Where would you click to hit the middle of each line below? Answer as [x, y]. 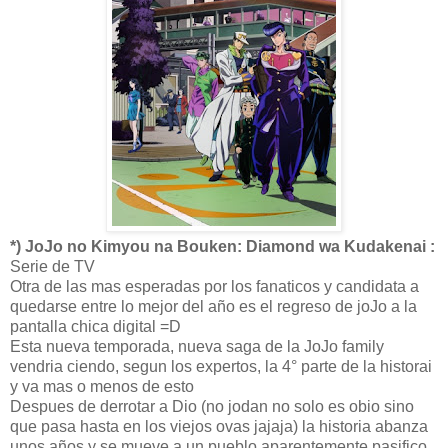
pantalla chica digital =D [95, 326]
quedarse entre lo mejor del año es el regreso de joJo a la [213, 306]
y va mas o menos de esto [102, 386]
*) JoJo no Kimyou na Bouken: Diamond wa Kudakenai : [222, 246]
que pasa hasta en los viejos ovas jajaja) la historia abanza [219, 426]
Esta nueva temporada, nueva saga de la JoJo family [197, 346]
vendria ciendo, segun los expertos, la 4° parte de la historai [221, 366]
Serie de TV [52, 266]
